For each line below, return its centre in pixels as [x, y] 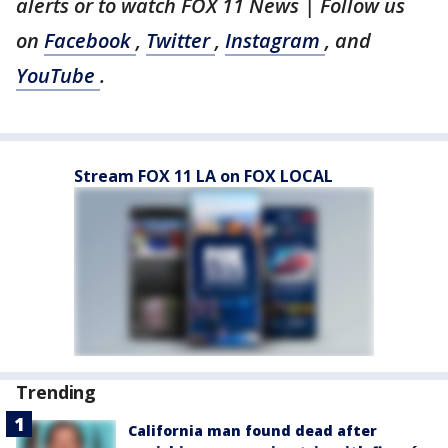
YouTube [58, 75]
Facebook [90, 40]
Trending [56, 392]
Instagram [275, 40]
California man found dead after [252, 430]
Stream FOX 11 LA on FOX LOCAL [203, 176]
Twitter [180, 40]
